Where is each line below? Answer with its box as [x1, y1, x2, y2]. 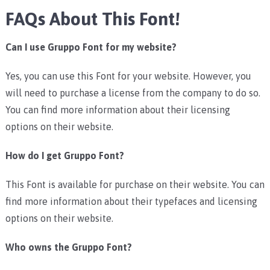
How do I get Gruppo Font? [5, 149, 124, 161]
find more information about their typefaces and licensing [5, 195, 257, 207]
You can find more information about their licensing [5, 104, 230, 115]
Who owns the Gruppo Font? [5, 241, 132, 253]
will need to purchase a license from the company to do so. [5, 87, 260, 98]
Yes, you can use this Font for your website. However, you [5, 70, 251, 81]
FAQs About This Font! [5, 8, 180, 29]
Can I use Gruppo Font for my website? [5, 41, 177, 52]
